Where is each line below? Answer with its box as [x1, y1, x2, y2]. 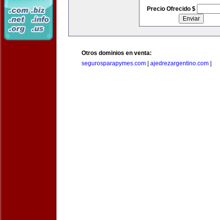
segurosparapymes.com [82, 60, 146, 67]
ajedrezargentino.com [150, 60, 209, 67]
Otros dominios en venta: [82, 50, 152, 56]
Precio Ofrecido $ [146, 5, 197, 12]
